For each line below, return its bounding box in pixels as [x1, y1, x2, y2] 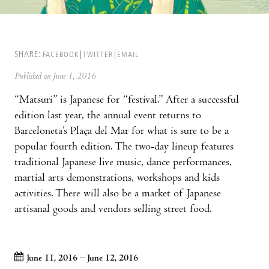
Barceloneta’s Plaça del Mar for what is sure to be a [14, 125, 229, 138]
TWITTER [83, 50, 113, 59]
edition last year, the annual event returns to [14, 110, 201, 122]
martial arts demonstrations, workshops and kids [14, 172, 220, 184]
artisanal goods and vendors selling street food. [14, 204, 212, 216]
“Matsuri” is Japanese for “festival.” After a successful [14, 94, 239, 106]
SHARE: [14, 50, 41, 59]
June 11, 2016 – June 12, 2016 [26, 253, 138, 264]
